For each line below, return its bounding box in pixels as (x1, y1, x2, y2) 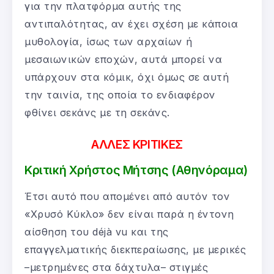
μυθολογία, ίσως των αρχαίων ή (24, 35, 193, 48)
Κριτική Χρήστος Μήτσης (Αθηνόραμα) (24, 162, 248, 177)
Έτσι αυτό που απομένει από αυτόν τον (24, 190, 230, 202)
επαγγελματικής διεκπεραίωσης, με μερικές (24, 243, 246, 256)
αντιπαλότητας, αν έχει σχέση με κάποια (24, 17, 238, 30)
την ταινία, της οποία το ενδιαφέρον (24, 88, 216, 101)
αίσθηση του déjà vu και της (24, 225, 169, 238)
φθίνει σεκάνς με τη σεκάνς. (24, 106, 170, 119)
